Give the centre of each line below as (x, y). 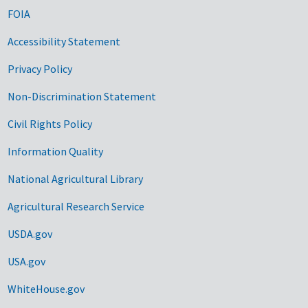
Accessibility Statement (64, 41)
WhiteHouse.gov (46, 288)
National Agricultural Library (76, 178)
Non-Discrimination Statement (82, 96)
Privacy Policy (40, 68)
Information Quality (56, 151)
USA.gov (27, 261)
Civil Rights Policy (50, 123)
